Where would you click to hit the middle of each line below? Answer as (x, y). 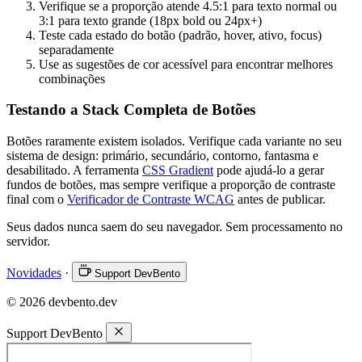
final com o (37, 200)
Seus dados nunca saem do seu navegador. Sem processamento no (175, 227)
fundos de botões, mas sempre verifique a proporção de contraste (171, 185)
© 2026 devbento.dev (62, 302)
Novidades (34, 273)
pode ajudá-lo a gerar (269, 170)
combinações (72, 78)
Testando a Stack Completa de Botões (131, 110)
